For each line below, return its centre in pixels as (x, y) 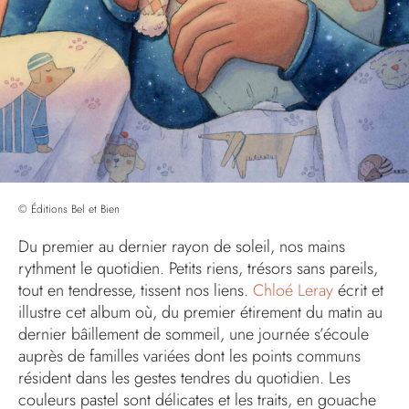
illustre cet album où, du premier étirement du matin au (200, 312)
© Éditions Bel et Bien (69, 209)
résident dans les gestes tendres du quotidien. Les (184, 378)
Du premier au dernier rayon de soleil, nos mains (182, 246)
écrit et (358, 290)
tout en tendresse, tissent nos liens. (136, 290)
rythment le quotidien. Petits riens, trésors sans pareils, (198, 268)
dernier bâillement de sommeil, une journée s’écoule (194, 334)
